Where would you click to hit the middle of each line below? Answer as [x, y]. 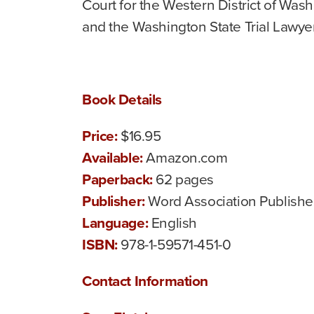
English [174, 222]
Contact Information [145, 280]
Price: [102, 135]
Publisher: [115, 200]
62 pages [185, 179]
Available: [114, 157]
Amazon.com [187, 157]
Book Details [122, 99]
